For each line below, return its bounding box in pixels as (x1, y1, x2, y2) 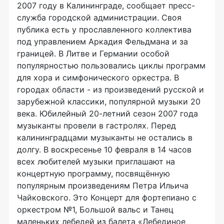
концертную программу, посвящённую (17, 168, 170, 178)
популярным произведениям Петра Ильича (17, 180, 188, 190)
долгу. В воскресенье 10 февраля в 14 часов (17, 144, 191, 154)
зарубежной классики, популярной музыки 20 (17, 96, 200, 106)
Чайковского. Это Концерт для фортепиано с (17, 192, 196, 202)
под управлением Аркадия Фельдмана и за (17, 36, 188, 46)
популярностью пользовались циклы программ (17, 60, 205, 70)
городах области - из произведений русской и (17, 84, 204, 94)
